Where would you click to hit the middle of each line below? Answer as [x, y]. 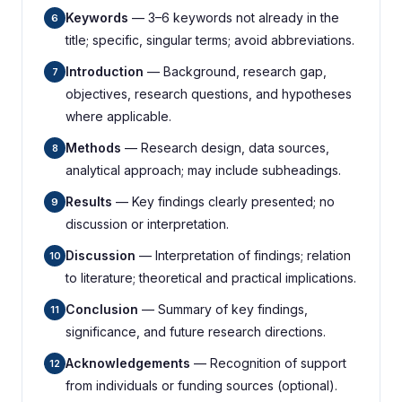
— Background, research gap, [235, 71]
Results [89, 201]
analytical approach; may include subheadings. [203, 170]
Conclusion [102, 309]
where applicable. [118, 116]
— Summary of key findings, [223, 309]
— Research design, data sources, [225, 148]
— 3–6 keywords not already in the [234, 17]
